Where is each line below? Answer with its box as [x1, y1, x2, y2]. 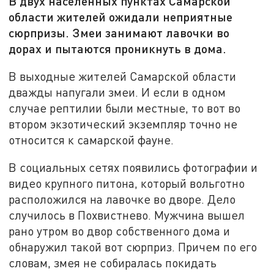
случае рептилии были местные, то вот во [9, 100, 241, 115]
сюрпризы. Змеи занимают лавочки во [9, 25, 230, 40]
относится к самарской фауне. [9, 132, 174, 147]
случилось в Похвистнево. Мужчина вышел [9, 208, 245, 223]
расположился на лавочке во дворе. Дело [9, 192, 236, 207]
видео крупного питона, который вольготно [9, 176, 245, 191]
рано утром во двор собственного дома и [9, 224, 231, 239]
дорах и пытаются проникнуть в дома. [9, 41, 227, 56]
